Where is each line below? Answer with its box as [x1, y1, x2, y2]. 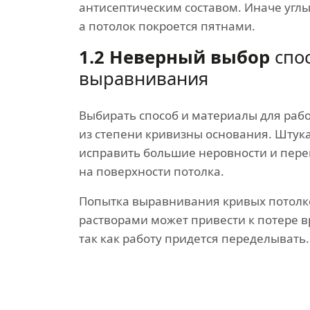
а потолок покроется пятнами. [79, 18, 255, 34]
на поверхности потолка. [79, 163, 224, 179]
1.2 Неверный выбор [79, 45, 270, 69]
